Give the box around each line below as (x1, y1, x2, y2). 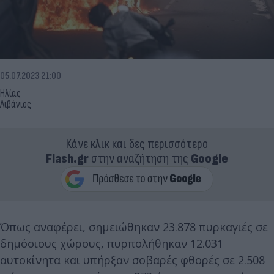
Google (191, 150, 228, 167)
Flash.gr (46, 150, 89, 167)
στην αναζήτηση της (89, 150, 191, 167)
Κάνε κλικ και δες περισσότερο (66, 135, 208, 152)
